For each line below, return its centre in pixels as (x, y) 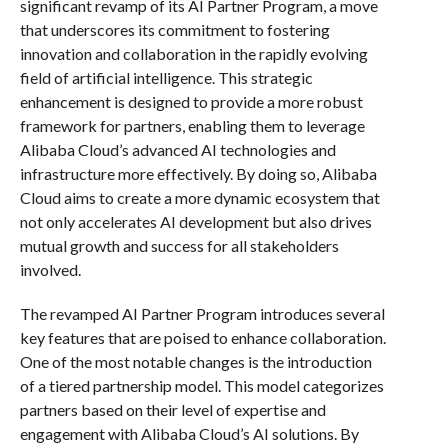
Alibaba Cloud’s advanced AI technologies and (177, 149)
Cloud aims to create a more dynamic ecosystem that (199, 197)
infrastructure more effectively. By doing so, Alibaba (198, 173)
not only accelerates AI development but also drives (195, 221)
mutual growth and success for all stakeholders (179, 245)
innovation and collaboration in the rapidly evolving (193, 53)
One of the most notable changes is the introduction (195, 361)
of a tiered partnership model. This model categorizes (201, 385)
